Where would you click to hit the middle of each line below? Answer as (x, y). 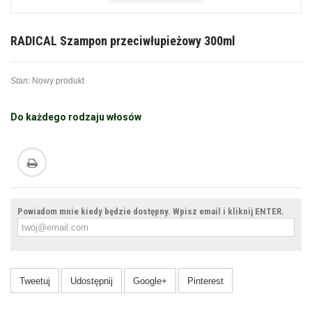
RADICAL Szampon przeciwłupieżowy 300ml (123, 41)
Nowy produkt (58, 81)
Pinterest (205, 281)
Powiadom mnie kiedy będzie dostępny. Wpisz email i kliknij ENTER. (151, 212)
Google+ (150, 281)
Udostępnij (92, 281)
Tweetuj (35, 281)
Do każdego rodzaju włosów (76, 117)
